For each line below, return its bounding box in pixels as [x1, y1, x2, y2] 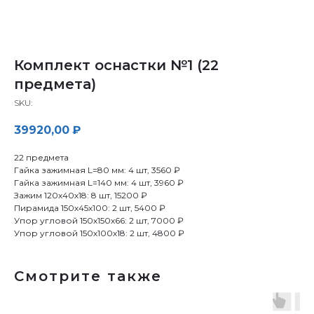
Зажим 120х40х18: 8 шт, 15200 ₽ [14, 190, 147, 201]
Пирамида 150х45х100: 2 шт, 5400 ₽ [14, 203, 165, 214]
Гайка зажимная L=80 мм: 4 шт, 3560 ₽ [14, 165, 180, 176]
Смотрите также [14, 268, 162, 285]
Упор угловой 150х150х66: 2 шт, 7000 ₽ [14, 215, 184, 226]
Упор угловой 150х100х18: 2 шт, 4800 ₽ [14, 228, 184, 239]
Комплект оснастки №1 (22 [14, 57, 219, 74]
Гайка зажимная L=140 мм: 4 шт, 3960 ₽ [14, 177, 184, 189]
